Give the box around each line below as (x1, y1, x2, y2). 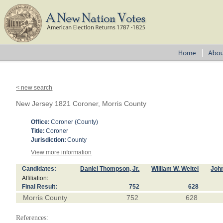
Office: (31, 118, 50, 125)
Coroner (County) (51, 118, 99, 125)
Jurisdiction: (31, 136, 67, 143)
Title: (31, 127, 45, 134)
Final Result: (22, 183, 58, 190)
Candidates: (22, 165, 57, 172)
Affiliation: (22, 173, 49, 182)
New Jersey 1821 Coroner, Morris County (16, 100, 147, 108)
